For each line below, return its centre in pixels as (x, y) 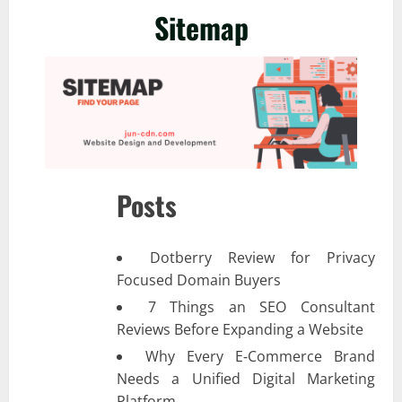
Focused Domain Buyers (199, 280)
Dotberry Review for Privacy (262, 257)
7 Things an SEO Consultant (262, 306)
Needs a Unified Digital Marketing (246, 378)
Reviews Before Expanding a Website (240, 329)
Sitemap (201, 28)
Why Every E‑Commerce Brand (260, 356)
